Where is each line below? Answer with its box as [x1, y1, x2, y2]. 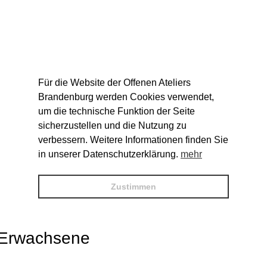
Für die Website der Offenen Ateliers [38, 77, 191, 88]
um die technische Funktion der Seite [38, 105, 195, 116]
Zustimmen [111, 181, 156, 191]
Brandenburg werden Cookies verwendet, [38, 91, 214, 102]
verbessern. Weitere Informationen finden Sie [38, 134, 228, 145]
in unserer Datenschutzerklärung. [38, 148, 181, 159]
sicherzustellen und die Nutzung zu [38, 120, 187, 131]
